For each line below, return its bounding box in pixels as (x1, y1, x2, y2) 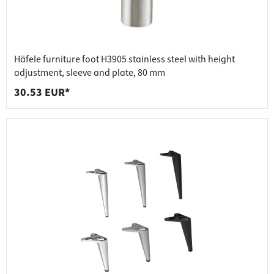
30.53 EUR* (14, 85, 70, 101)
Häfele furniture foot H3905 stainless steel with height (14, 53, 235, 67)
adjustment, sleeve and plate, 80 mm (14, 66, 165, 80)
